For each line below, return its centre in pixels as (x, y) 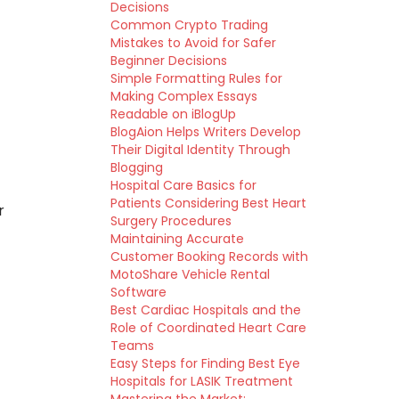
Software (138, 292)
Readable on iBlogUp (173, 114)
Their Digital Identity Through (200, 150)
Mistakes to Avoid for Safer (193, 43)
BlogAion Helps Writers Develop (205, 132)
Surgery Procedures (171, 221)
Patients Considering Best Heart (208, 203)
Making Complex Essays (183, 96)
